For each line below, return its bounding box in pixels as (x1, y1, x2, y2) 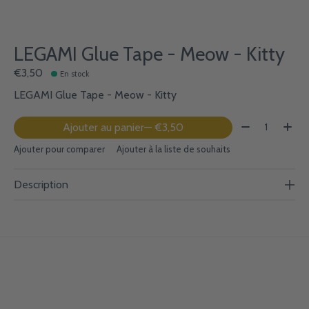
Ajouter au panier (62, 121, 144, 134)
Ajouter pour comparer (14, 143, 105, 155)
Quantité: (237, 117, 282, 130)
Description (14, 178, 68, 192)
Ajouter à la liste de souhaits (116, 143, 230, 155)
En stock (60, 69, 90, 79)
